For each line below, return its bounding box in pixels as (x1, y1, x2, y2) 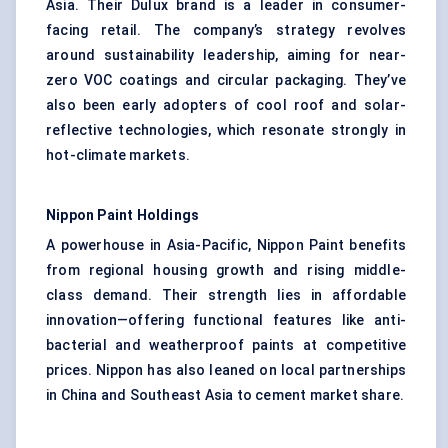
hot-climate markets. (46, 147, 190, 164)
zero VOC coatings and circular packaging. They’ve (46, 72, 406, 89)
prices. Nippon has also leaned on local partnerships (46, 362, 406, 379)
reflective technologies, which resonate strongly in (46, 122, 406, 139)
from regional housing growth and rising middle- (46, 262, 406, 279)
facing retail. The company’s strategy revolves (46, 22, 406, 39)
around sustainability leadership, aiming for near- (46, 47, 406, 64)
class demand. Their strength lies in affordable (46, 287, 406, 304)
